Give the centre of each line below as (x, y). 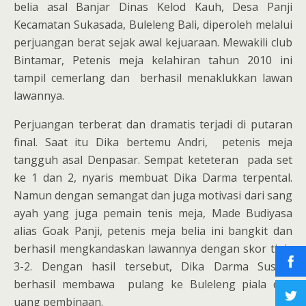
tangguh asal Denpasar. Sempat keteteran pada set (153, 160)
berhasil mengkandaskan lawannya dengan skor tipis (153, 249)
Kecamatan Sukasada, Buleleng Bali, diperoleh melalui (153, 25)
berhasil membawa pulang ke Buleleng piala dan (153, 284)
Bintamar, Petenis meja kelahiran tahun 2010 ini (153, 60)
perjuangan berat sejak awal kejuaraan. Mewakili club (153, 43)
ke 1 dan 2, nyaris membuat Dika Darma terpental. (153, 178)
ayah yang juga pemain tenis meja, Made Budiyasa (153, 213)
